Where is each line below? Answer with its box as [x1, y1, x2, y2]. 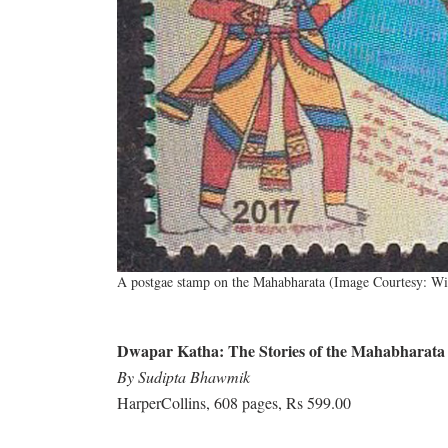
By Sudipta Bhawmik [117, 366, 250, 388]
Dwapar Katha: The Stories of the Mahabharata [117, 339, 445, 363]
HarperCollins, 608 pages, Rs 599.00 [117, 392, 351, 414]
